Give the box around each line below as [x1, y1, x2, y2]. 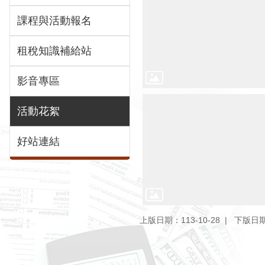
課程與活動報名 [17, 14, 92, 27]
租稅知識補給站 [17, 44, 92, 57]
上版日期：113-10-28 [140, 215, 220, 225]
